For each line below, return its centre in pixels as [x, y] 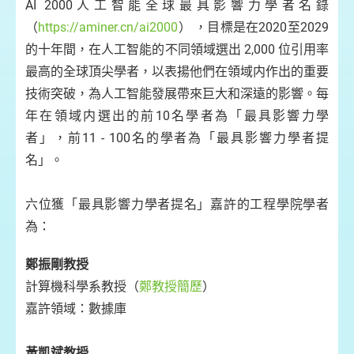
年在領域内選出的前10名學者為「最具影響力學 [177, 116]
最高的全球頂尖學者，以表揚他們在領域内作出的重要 [177, 72]
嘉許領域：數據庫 [76, 309]
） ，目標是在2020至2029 [254, 27]
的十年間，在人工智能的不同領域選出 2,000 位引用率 [177, 49]
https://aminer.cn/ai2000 [108, 27]
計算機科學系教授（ [82, 286]
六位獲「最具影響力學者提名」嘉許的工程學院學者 [177, 204]
